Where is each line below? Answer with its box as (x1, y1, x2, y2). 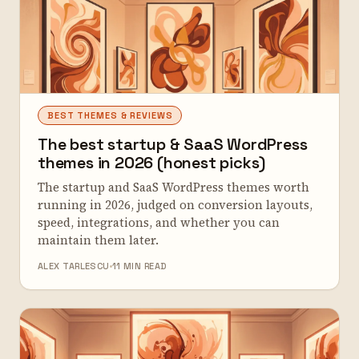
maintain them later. (38, 232, 159, 248)
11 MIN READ (111, 260, 167, 272)
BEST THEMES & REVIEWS (47, 110, 173, 121)
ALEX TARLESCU (38, 260, 110, 272)
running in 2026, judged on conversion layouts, (38, 196, 313, 213)
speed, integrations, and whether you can (38, 214, 280, 231)
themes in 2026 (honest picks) (38, 152, 266, 173)
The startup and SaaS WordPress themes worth (38, 179, 309, 196)
